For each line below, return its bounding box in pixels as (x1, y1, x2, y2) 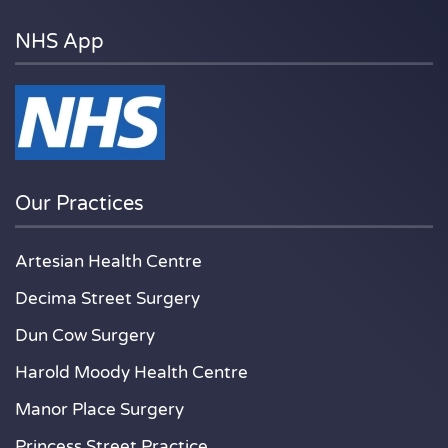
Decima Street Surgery (15, 288, 200, 310)
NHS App (15, 29, 104, 54)
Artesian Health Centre (15, 251, 202, 273)
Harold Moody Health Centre (15, 362, 248, 384)
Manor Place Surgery (15, 399, 184, 421)
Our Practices (15, 192, 144, 217)
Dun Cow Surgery (15, 325, 155, 347)
